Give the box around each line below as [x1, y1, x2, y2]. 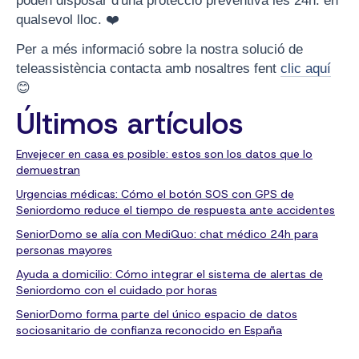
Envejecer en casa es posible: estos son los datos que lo [16, 146, 313, 161]
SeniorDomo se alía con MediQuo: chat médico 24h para [16, 226, 318, 241]
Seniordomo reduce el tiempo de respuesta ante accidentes [16, 202, 335, 217]
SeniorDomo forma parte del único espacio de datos [16, 306, 297, 321]
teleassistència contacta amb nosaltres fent [16, 61, 280, 77]
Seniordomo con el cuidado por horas [16, 282, 217, 297]
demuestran [16, 162, 80, 177]
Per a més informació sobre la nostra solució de [16, 42, 303, 58]
